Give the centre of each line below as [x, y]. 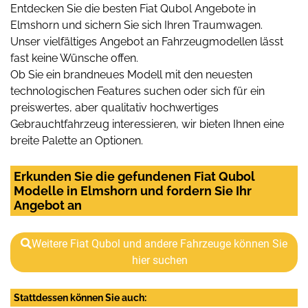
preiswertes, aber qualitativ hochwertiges [114, 108]
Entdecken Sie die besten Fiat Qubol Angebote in [133, 9]
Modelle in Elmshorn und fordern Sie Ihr [133, 191]
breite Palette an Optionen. [77, 141]
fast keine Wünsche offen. [74, 58]
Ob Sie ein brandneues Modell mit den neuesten [131, 75]
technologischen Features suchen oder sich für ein [137, 91]
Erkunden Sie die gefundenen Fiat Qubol [134, 177]
